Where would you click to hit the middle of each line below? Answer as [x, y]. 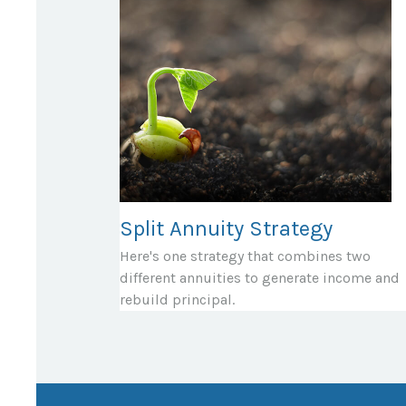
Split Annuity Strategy [226, 228]
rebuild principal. [177, 299]
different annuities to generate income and [260, 277]
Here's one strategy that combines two [245, 256]
